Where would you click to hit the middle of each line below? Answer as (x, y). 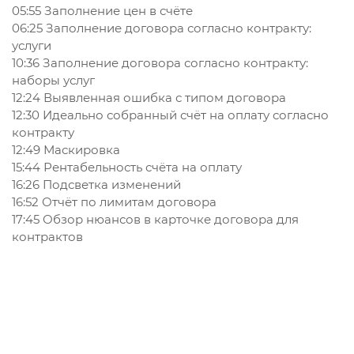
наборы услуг (53, 81)
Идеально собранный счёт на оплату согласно (184, 115)
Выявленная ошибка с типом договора (163, 98)
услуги (32, 46)
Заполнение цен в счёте (117, 11)
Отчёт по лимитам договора (128, 202)
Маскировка (80, 150)
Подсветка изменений (110, 185)
